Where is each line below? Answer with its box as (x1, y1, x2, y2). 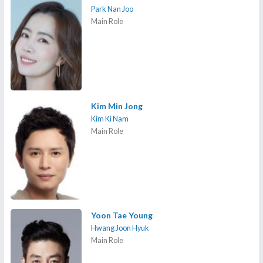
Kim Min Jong (91, 100, 143, 111)
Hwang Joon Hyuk (91, 224, 150, 233)
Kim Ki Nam (91, 114, 129, 123)
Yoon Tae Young (91, 210, 153, 221)
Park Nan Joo (91, 5, 134, 14)
